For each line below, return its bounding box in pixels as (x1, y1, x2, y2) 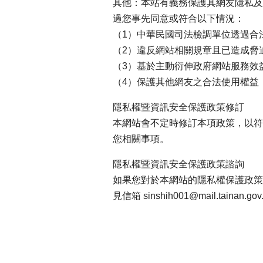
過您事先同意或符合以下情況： (113, 13, 244, 23)
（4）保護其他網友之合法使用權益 (113, 76, 259, 87)
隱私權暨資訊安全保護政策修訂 (113, 102, 244, 112)
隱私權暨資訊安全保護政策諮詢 (113, 159, 244, 169)
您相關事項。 (113, 133, 169, 144)
